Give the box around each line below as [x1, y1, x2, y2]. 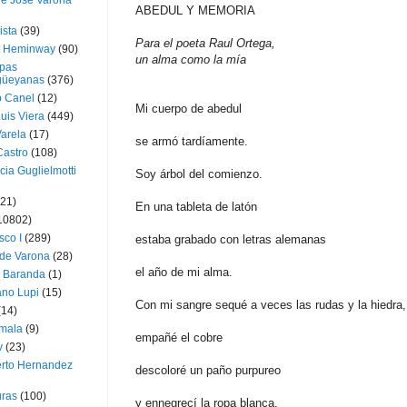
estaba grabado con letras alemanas [135, 232, 326, 246]
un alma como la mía [135, 52, 246, 66]
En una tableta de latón [135, 199, 257, 213]
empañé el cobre [135, 330, 223, 344]
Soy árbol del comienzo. [135, 166, 263, 181]
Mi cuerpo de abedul [135, 101, 242, 115]
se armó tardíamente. [135, 134, 248, 148]
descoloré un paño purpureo [135, 362, 281, 377]
